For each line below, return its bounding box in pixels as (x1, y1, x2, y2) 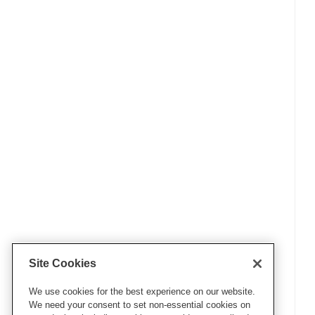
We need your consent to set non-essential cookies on (29, 300, 250, 311)
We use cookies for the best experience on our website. (29, 286, 255, 297)
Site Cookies (29, 257, 96, 270)
